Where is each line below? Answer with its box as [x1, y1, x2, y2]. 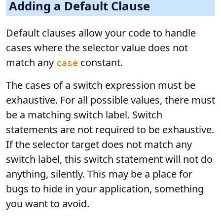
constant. [78, 56, 123, 69]
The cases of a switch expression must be [6, 78, 195, 92]
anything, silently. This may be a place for [6, 167, 192, 181]
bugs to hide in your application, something [6, 182, 204, 195]
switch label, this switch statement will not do [6, 152, 213, 166]
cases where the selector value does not [6, 41, 188, 54]
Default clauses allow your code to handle [6, 26, 196, 39]
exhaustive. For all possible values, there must [6, 93, 215, 107]
